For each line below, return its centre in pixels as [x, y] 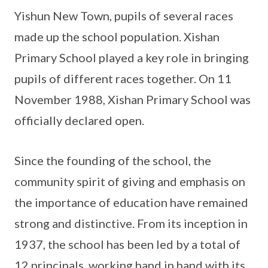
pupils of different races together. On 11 [123, 79]
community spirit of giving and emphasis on [130, 182]
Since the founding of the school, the [113, 161]
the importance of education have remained [131, 202]
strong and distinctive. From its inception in [131, 223]
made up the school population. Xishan [117, 37]
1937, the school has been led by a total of [127, 244]
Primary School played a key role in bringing [132, 58]
